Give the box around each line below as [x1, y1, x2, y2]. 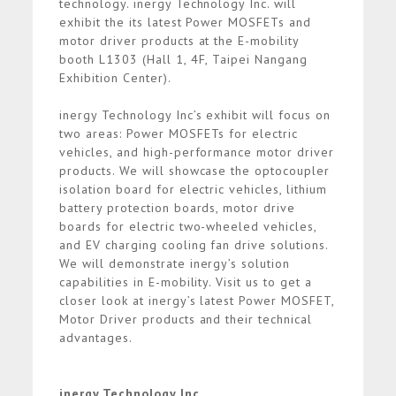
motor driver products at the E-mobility [59, 33, 299, 49]
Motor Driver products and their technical [59, 311, 312, 328]
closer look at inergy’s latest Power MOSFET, [59, 293, 334, 309]
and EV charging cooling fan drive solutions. [59, 237, 328, 254]
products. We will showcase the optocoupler [59, 163, 330, 179]
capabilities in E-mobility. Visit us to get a [59, 274, 312, 291]
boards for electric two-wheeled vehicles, [59, 218, 316, 235]
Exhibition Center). [59, 70, 171, 87]
